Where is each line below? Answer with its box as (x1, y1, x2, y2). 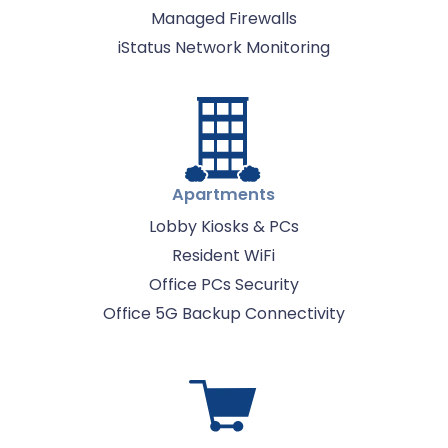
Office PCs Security (148, 272, 299, 296)
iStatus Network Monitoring (117, 35, 330, 59)
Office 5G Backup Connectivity (102, 301, 345, 325)
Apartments (172, 182, 276, 206)
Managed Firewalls (150, 6, 297, 30)
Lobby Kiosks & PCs (148, 214, 299, 238)
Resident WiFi (172, 243, 276, 267)
